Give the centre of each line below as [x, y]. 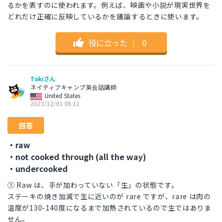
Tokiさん [43, 79]
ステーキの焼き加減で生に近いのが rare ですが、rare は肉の [109, 196]
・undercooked [38, 169]
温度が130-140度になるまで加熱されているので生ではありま [110, 208]
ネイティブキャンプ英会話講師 [73, 87]
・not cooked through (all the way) [77, 157]
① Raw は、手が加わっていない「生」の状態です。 [93, 185]
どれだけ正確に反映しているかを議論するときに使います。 [106, 17]
